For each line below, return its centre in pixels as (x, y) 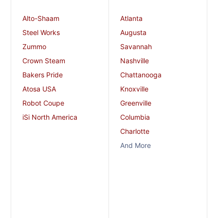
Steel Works (41, 33)
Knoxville (134, 89)
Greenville (136, 103)
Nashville (135, 61)
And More (136, 145)
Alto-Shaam (41, 18)
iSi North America (50, 117)
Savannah (136, 47)
